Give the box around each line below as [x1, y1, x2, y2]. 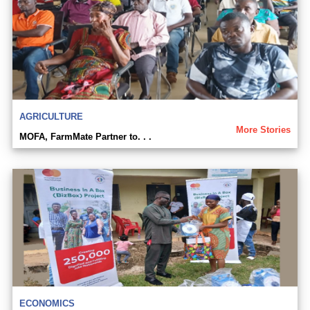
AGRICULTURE [19, 111, 83, 122]
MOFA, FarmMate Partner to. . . [19, 131, 152, 143]
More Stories [236, 125, 291, 136]
